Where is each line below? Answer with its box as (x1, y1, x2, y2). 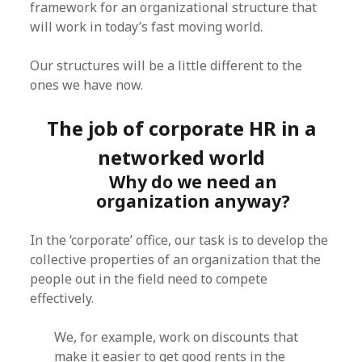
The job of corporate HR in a (46, 115, 316, 141)
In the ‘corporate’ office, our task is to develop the (30, 231, 329, 249)
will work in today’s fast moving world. (30, 18, 263, 36)
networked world (97, 144, 265, 170)
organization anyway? (96, 190, 290, 213)
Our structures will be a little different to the (30, 57, 303, 74)
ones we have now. (30, 76, 144, 94)
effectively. (30, 289, 95, 307)
